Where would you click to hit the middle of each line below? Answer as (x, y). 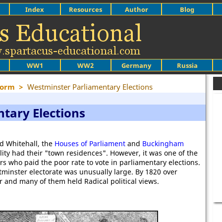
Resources (86, 9)
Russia (187, 65)
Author (136, 9)
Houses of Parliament (90, 143)
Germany (137, 65)
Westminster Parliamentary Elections (90, 87)
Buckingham (163, 143)
